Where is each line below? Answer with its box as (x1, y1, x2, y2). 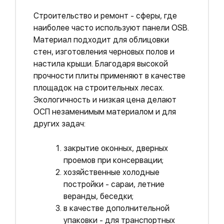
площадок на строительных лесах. (33, 83, 164, 92)
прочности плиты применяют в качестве (33, 71, 185, 80)
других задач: (33, 119, 85, 128)
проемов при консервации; (63, 155, 163, 165)
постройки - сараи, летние (63, 179, 164, 189)
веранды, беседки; (63, 191, 133, 201)
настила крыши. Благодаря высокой (33, 59, 168, 68)
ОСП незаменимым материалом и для (33, 107, 176, 116)
